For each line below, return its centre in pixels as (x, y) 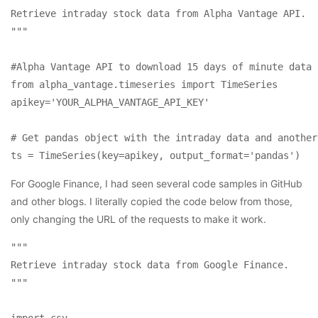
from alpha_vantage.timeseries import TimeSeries (144, 84)
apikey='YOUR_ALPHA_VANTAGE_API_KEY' (110, 102)
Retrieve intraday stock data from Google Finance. (150, 264)
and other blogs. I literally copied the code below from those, (152, 201)
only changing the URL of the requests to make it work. (138, 219)
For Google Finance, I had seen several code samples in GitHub (157, 183)
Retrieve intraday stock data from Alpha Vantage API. (158, 13)
